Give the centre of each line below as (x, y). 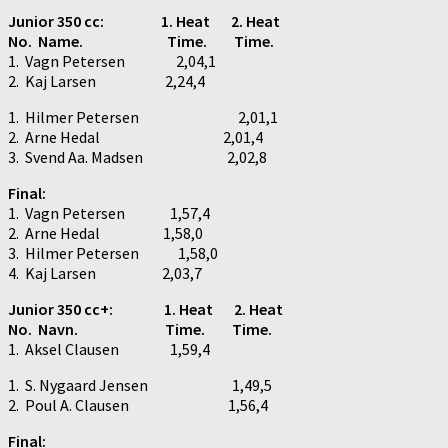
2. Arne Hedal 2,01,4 (135, 136)
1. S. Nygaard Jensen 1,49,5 (140, 384)
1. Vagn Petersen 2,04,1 (112, 60)
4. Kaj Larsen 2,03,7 (105, 272)
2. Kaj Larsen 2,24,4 (106, 80)
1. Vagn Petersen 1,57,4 (109, 212)
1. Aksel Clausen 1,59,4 (109, 348)
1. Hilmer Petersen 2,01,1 (143, 116)
